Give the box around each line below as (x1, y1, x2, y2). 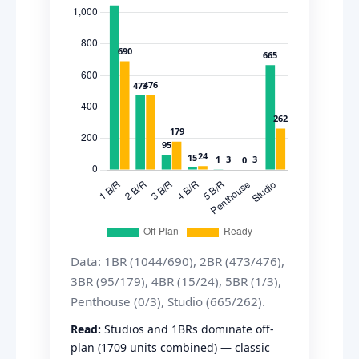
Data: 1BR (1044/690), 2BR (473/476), (71, 253, 284, 269)
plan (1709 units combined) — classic (71, 340, 270, 355)
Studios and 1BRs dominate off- (101, 321, 274, 337)
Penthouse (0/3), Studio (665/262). (71, 293, 265, 309)
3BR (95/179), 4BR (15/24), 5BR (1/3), (71, 273, 281, 289)
